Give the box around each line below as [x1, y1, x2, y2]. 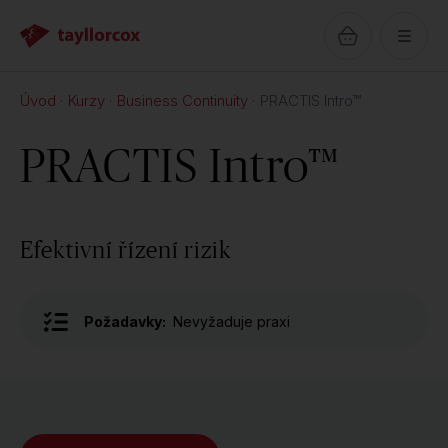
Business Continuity [117, 91, 248, 110]
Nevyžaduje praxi [173, 313, 290, 330]
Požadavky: [84, 313, 166, 330]
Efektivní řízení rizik [20, 236, 232, 263]
